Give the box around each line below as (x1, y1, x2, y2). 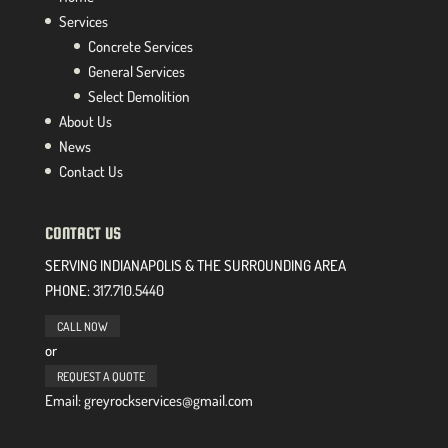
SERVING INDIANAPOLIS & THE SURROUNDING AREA (44, 255, 346, 275)
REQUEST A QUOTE (56, 368, 145, 384)
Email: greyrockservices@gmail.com (44, 390, 253, 410)
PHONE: (44, 280, 90, 300)
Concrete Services (87, 36, 193, 56)
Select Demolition (87, 86, 190, 106)
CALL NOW (56, 318, 108, 334)
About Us (58, 111, 112, 131)
